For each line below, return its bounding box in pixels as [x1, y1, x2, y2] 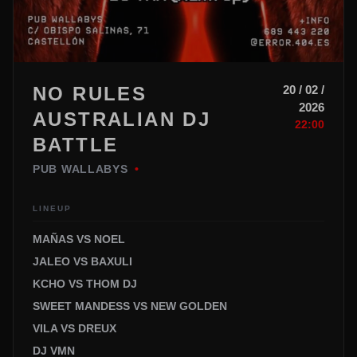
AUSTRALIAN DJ [33, 108, 211, 131]
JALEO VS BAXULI [33, 255, 132, 269]
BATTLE [33, 134, 119, 156]
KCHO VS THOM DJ [33, 277, 137, 291]
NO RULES [33, 83, 147, 105]
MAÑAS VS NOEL [33, 233, 125, 246]
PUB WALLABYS [33, 163, 132, 176]
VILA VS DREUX [33, 322, 116, 335]
